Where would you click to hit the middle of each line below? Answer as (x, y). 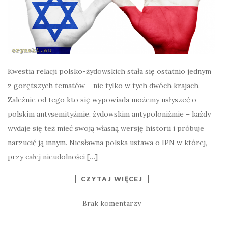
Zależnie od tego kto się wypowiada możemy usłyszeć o (102, 100)
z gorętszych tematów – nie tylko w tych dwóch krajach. (104, 86)
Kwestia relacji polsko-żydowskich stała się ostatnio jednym (109, 72)
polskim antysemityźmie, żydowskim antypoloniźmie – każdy (109, 114)
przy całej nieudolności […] (53, 157)
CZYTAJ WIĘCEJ (111, 179)
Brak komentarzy (111, 203)
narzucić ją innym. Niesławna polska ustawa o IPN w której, (107, 143)
